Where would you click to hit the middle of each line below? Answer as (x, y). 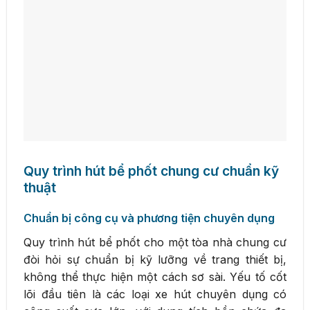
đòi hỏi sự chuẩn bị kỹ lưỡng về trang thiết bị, (155, 259)
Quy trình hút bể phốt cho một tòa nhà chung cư (155, 242)
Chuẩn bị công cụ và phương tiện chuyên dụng (149, 218)
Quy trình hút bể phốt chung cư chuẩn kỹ (151, 171)
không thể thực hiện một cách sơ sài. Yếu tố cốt (155, 276)
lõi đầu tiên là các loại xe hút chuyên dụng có (155, 294)
